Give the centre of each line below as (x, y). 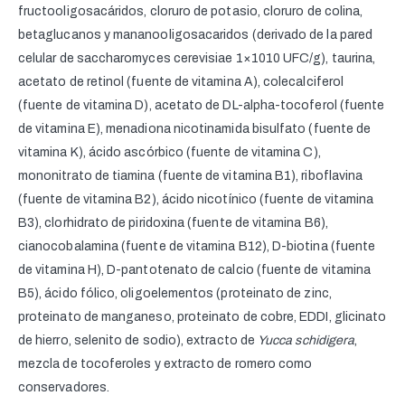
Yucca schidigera (306, 341)
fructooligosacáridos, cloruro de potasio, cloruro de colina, (191, 12)
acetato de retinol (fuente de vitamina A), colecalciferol (181, 82)
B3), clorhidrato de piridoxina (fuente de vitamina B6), (173, 223)
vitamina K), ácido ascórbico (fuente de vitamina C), (170, 153)
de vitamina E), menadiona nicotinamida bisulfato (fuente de (195, 129)
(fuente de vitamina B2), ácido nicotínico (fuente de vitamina (196, 200)
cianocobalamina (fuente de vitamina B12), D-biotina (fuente (197, 247)
